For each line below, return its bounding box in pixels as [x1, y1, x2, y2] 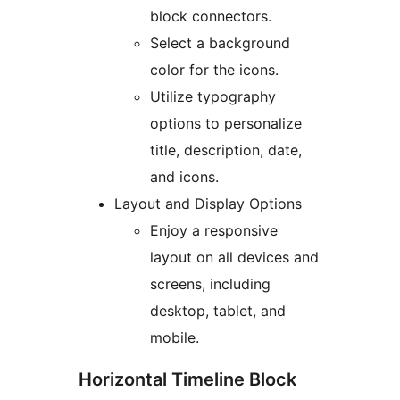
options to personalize [150, 114, 302, 133]
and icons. [150, 168, 219, 187]
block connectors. [150, 7, 271, 26]
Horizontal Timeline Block [79, 369, 296, 391]
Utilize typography [150, 87, 276, 106]
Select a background [150, 34, 290, 53]
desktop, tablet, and [150, 302, 286, 321]
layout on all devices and [150, 248, 319, 267]
